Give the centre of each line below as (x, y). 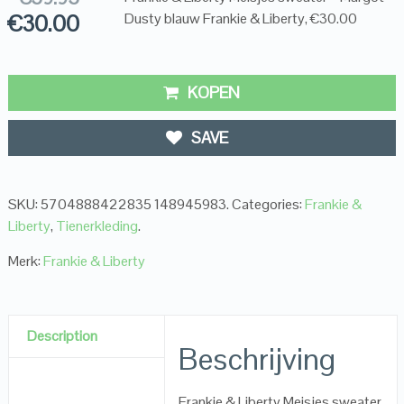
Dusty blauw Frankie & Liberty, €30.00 (240, 19)
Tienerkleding (96, 226)
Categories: (268, 205)
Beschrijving (257, 359)
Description (62, 336)
